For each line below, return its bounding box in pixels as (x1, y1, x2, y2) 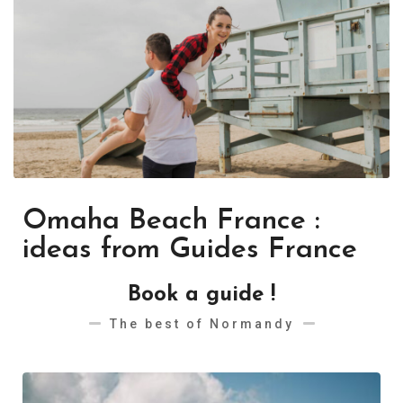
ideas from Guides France (22, 236, 357, 264)
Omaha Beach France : (22, 207, 320, 236)
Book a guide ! (128, 284, 275, 306)
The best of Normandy (109, 317, 294, 331)
